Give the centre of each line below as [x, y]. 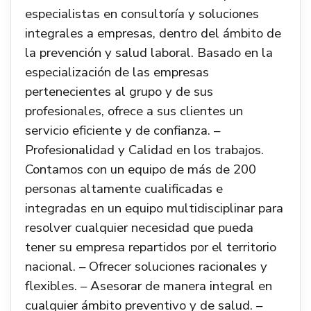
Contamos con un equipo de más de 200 [141, 169]
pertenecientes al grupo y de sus [119, 92]
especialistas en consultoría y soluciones [142, 14]
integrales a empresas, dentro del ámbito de [153, 33]
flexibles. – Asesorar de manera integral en [149, 286]
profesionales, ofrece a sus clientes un [134, 111]
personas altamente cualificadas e [124, 189]
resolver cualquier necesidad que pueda [139, 228]
